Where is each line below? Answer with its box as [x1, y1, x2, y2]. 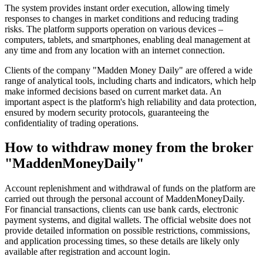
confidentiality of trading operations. [5, 117, 139, 128]
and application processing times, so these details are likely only [5, 236, 240, 247]
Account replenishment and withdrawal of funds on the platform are [5, 183, 255, 194]
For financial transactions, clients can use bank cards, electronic [5, 204, 238, 215]
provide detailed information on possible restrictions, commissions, [5, 225, 250, 236]
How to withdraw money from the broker [5, 140, 254, 156]
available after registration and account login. [5, 247, 170, 257]
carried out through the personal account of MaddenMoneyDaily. [5, 194, 245, 204]
